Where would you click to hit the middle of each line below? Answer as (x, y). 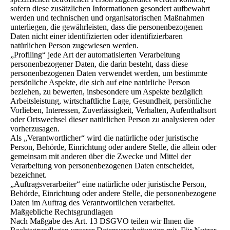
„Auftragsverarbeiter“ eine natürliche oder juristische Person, (108, 184)
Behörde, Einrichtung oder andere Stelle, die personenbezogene (113, 193)
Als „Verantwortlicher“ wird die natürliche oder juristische (104, 138)
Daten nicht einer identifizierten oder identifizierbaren (97, 36)
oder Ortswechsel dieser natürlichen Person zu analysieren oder (112, 119)
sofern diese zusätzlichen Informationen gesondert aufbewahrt (110, 8)
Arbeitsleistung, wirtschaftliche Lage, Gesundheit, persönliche (111, 101)
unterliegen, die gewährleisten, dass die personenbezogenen (107, 27)
